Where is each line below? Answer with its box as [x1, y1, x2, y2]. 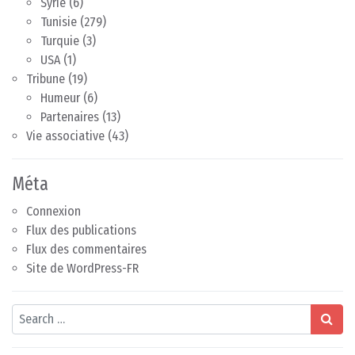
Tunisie [40, 13, 77, 29]
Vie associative [26, 128, 105, 143]
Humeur [40, 90, 80, 105]
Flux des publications [26, 222, 136, 238]
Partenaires [40, 109, 99, 124]
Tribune [26, 71, 65, 86]
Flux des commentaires [26, 241, 147, 257]
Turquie [40, 32, 79, 48]
